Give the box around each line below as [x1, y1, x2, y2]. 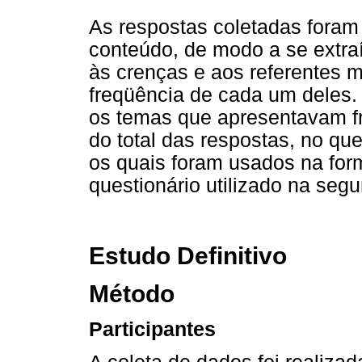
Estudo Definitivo [89, 242, 287, 269]
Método [89, 280, 175, 307]
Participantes [89, 318, 216, 341]
